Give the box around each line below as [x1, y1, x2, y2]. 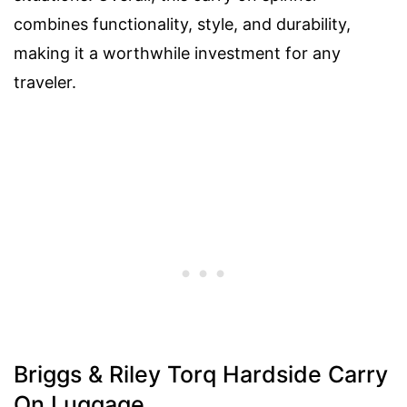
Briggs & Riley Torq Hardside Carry [14, 361, 388, 389]
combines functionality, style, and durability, [14, 15, 351, 35]
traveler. [14, 73, 76, 93]
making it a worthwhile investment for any [14, 44, 341, 64]
